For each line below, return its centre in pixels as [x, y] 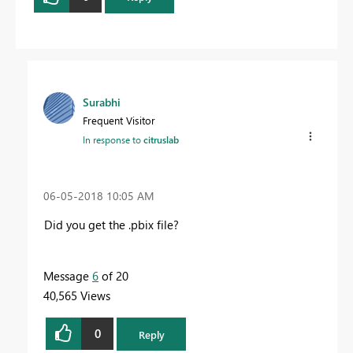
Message [68, 275]
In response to [113, 139]
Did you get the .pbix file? [111, 224]
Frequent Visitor [119, 120]
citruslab [161, 139]
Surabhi [102, 102]
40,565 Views [77, 295]
